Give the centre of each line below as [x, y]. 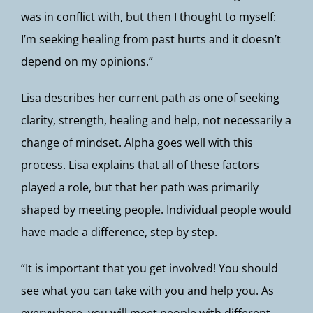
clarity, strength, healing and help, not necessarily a [156, 120]
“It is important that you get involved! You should [150, 268]
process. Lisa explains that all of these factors [140, 165]
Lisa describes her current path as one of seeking [150, 98]
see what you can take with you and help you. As [147, 291]
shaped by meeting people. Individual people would [156, 210]
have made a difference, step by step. [119, 232]
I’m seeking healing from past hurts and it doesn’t [151, 39]
